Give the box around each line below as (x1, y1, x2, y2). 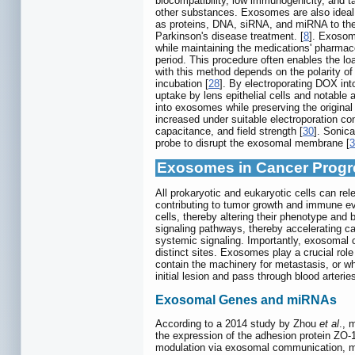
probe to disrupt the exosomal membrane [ (155, 137, 349, 150)
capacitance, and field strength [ (155, 125, 303, 138)
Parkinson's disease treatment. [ (155, 30, 303, 43)
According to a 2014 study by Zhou (155, 318, 319, 330)
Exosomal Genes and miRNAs (155, 292, 337, 307)
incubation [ (155, 78, 208, 90)
